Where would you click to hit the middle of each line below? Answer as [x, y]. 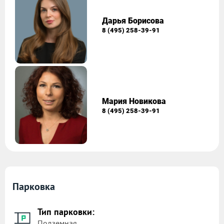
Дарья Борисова [133, 20]
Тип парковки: [66, 212]
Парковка [34, 187]
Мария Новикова [134, 101]
